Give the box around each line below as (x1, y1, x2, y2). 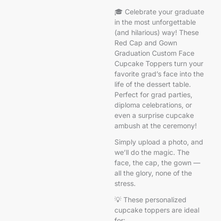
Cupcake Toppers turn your (114, 59, 203, 68)
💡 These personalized (114, 195, 186, 204)
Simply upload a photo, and (114, 137, 203, 146)
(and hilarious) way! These (114, 28, 199, 37)
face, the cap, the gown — (114, 158, 200, 167)
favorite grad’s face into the (114, 69, 204, 78)
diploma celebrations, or (114, 100, 192, 109)
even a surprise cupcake (114, 110, 194, 119)
